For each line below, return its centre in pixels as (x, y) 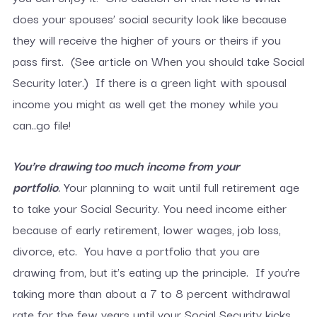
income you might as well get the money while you (145, 103)
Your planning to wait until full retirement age (179, 186)
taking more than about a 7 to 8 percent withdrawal (151, 293)
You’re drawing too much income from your (126, 165)
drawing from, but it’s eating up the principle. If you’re (156, 271)
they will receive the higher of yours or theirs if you (146, 39)
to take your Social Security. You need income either (149, 208)
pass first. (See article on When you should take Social (158, 60)
